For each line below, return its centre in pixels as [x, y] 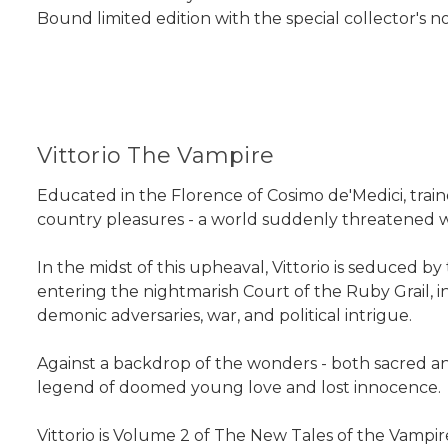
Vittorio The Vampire [155, 156]
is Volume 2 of [154, 436]
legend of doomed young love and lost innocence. [239, 388]
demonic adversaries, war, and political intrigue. [224, 316]
